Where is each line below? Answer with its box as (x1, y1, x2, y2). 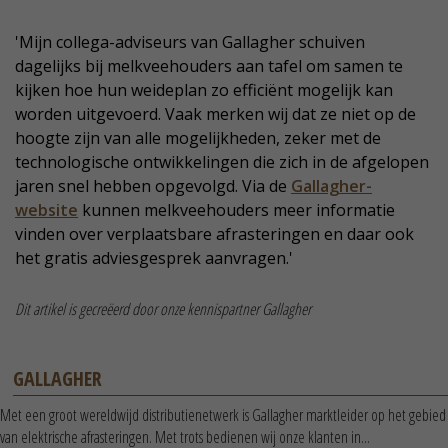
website (15, 199, 78, 222)
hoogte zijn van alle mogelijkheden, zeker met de (15, 127, 381, 150)
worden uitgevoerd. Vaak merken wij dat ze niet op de (15, 103, 416, 126)
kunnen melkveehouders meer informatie (78, 199, 395, 222)
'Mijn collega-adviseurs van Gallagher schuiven (15, 31, 365, 54)
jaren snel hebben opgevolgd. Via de (15, 175, 291, 198)
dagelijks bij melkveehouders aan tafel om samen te (15, 55, 403, 78)
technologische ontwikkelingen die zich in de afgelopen (15, 151, 429, 174)
